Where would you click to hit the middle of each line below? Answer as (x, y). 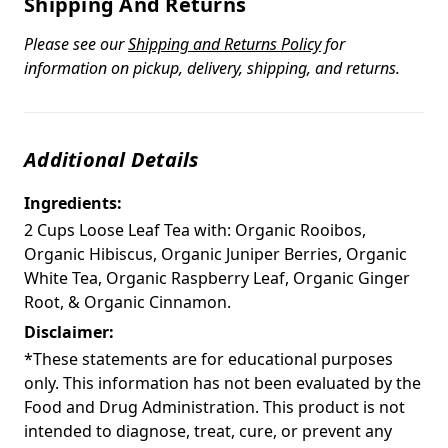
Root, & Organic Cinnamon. (127, 301)
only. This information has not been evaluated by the (222, 382)
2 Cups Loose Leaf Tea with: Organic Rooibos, (195, 229)
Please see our (76, 43)
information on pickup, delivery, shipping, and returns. (212, 67)
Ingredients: (73, 202)
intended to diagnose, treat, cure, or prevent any (208, 430)
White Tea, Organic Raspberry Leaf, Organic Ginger (217, 277)
